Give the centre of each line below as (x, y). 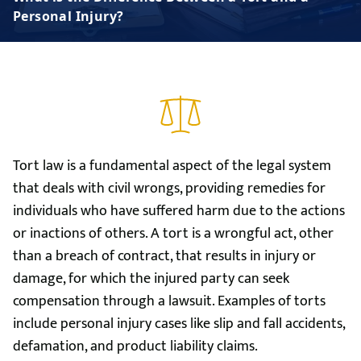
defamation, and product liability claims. (135, 346)
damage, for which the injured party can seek (151, 279)
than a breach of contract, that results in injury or (164, 256)
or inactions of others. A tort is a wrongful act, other (173, 234)
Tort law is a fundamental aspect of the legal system (172, 166)
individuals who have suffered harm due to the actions (179, 211)
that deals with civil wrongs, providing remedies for (169, 189)
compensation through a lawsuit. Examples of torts (169, 301)
